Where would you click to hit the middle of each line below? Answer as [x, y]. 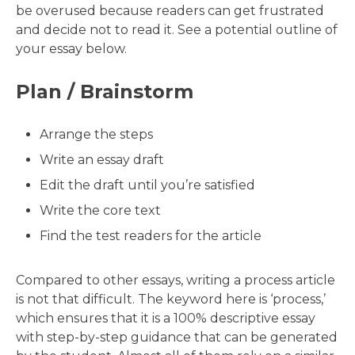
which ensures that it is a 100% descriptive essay [166, 319]
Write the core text [100, 211]
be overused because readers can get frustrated [170, 11]
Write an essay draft [102, 160]
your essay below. [71, 49]
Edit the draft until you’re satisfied [147, 185]
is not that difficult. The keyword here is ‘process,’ [171, 300]
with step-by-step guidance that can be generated [177, 338]
